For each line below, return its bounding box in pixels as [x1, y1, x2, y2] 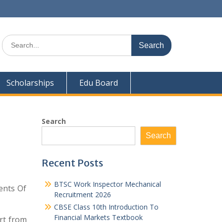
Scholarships [6, 77, 54, 88]
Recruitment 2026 [54, 190, 111, 199]
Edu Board [79, 77, 118, 88]
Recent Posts [41, 157, 103, 169]
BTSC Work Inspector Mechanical [54, 179, 161, 189]
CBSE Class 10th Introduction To [54, 202, 159, 212]
